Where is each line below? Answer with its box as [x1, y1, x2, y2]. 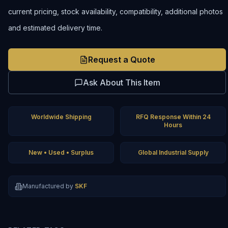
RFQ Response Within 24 [135, 113, 211, 121]
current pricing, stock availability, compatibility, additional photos [8, 7, 223, 16]
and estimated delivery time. [8, 23, 102, 32]
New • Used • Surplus [28, 149, 94, 156]
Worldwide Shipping [31, 113, 92, 121]
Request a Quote [88, 54, 155, 65]
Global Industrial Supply [137, 149, 209, 156]
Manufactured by [22, 182, 73, 190]
